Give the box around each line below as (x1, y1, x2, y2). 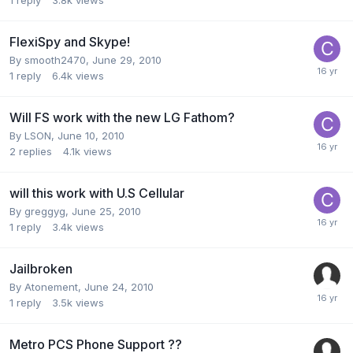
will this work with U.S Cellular (9, 184, 184, 201)
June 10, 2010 (58, 128, 124, 142)
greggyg (24, 204, 65, 217)
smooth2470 (24, 53, 86, 66)
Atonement (24, 280, 78, 293)
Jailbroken (9, 260, 72, 277)
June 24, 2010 (84, 280, 154, 293)
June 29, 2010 (92, 53, 162, 66)
